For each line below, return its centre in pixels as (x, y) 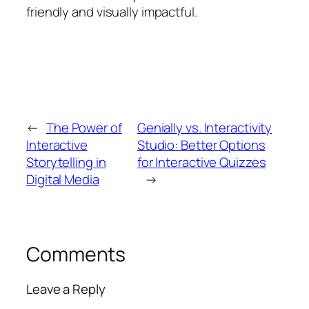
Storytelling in (66, 162)
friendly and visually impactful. (112, 12)
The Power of (84, 127)
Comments (76, 254)
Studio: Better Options (201, 144)
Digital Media (63, 179)
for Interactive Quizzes (201, 162)
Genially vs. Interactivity (205, 127)
